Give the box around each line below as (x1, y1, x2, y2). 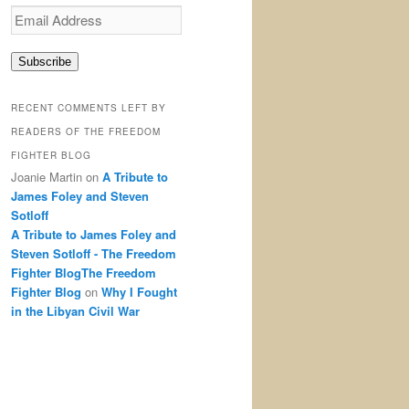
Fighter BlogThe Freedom (11, 263, 156, 281)
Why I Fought (101, 282, 177, 300)
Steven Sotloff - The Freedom (11, 244, 176, 262)
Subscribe (18, 55, 71, 69)
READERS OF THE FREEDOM (11, 124, 161, 138)
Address (10, 22, 51, 38)
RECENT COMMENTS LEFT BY (11, 100, 166, 114)
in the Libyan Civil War (11, 301, 140, 320)
